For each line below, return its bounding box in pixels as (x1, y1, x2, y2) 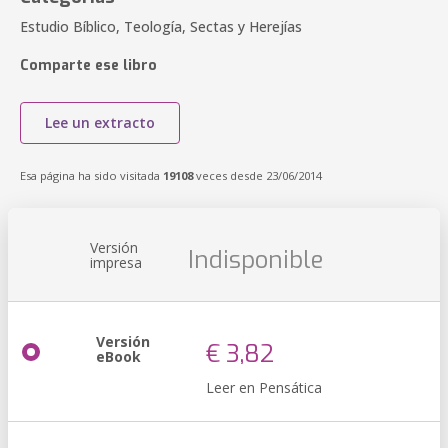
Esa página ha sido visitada (20, 168, 163, 183)
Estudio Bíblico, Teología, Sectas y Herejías (20, 17, 302, 36)
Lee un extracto (45, 113, 155, 132)
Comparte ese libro (20, 56, 157, 75)
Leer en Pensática (206, 378, 322, 397)
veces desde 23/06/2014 (193, 168, 322, 183)
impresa (90, 253, 142, 272)
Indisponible (188, 244, 323, 276)
